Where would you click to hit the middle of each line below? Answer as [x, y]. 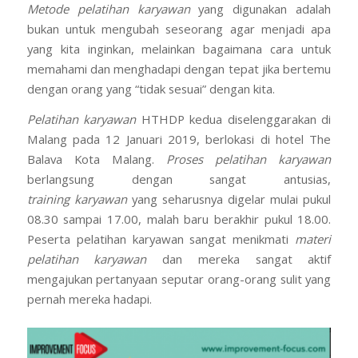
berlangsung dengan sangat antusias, [179, 179]
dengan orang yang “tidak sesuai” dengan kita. [151, 89]
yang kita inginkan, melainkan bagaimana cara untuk [179, 49]
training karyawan [77, 199]
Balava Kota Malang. [97, 159]
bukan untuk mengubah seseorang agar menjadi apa [179, 29]
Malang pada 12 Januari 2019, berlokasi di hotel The [179, 139]
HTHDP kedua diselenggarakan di [234, 119]
